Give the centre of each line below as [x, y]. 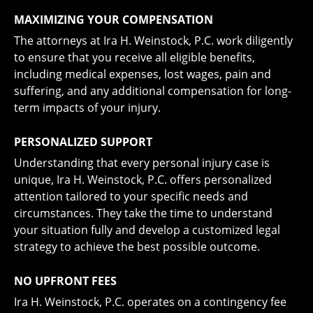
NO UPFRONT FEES [65, 281]
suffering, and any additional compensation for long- [153, 91]
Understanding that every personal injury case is [142, 163]
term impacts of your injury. [87, 108]
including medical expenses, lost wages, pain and [143, 74]
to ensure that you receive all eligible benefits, [134, 57]
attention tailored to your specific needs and [131, 196]
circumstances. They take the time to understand [143, 213]
